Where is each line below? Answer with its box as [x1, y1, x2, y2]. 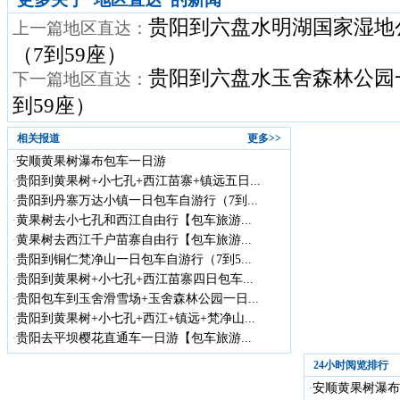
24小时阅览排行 [313, 358, 388, 371]
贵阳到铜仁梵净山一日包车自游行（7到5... [16, 252, 252, 266]
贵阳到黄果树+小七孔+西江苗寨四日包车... [16, 271, 254, 286]
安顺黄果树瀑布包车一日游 [16, 154, 166, 168]
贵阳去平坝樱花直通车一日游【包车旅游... [16, 330, 252, 345]
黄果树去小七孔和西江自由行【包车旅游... [16, 212, 252, 227]
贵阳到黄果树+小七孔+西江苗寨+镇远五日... [16, 173, 261, 187]
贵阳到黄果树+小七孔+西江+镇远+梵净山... [16, 311, 255, 325]
